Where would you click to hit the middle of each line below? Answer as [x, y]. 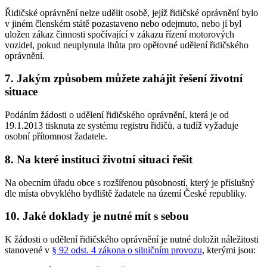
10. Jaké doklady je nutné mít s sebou [97, 216]
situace [21, 92]
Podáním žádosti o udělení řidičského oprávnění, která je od [117, 115]
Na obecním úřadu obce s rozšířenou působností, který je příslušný [130, 182]
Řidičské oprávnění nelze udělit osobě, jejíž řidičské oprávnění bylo [131, 13]
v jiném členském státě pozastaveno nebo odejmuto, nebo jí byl [123, 23]
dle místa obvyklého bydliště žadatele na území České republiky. [126, 193]
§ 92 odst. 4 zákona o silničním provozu [127, 250]
